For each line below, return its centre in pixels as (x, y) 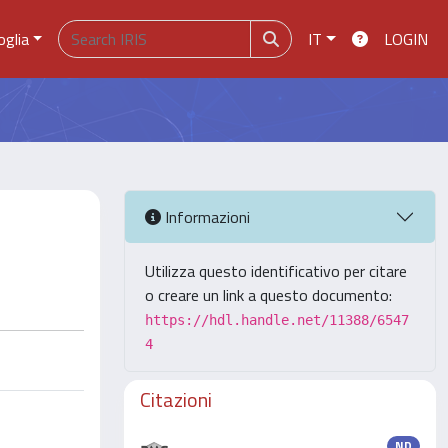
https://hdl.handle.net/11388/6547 (277, 320)
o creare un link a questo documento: (268, 295)
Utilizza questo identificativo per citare (276, 271)
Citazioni (176, 399)
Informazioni (205, 216)
